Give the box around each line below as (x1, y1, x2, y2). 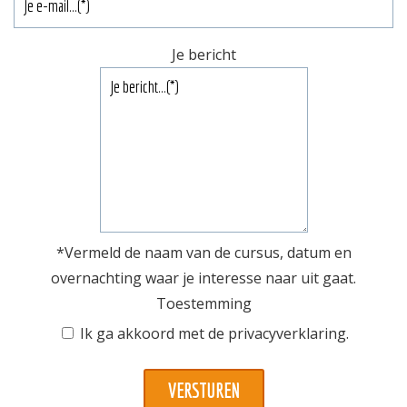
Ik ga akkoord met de (80, 323, 228, 344)
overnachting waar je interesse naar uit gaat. (51, 267, 356, 288)
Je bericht (171, 44, 236, 65)
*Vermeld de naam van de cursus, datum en (55, 242, 352, 263)
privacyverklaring (228, 323, 346, 344)
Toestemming (155, 293, 252, 313)
